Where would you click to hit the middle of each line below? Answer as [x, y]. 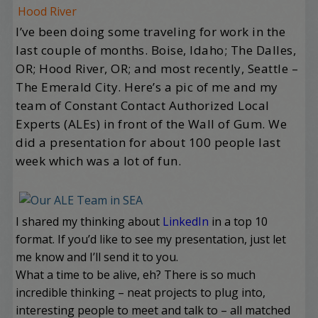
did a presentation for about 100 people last [148, 142]
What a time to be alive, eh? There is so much [136, 275]
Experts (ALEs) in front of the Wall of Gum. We [152, 124]
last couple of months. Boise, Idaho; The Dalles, [156, 50]
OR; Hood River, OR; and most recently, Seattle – [157, 68]
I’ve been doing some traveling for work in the [151, 32]
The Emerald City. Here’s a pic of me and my [147, 87]
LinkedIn [186, 221]
